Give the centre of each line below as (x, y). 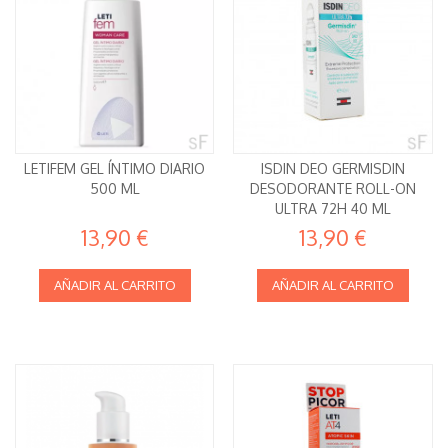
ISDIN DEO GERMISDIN (333, 168)
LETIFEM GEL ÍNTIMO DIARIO (115, 168)
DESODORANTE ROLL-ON (333, 188)
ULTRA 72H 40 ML (333, 208)
